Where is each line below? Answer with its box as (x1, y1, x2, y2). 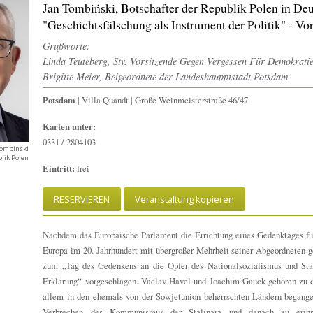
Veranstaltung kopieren (135, 193, 235, 206)
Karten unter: (43, 120, 96, 133)
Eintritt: (43, 162, 75, 175)
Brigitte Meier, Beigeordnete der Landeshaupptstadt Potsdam (43, 69, 289, 83)
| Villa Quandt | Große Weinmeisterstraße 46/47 (75, 94, 249, 107)
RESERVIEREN (54, 193, 110, 206)
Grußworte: (43, 38, 91, 52)
